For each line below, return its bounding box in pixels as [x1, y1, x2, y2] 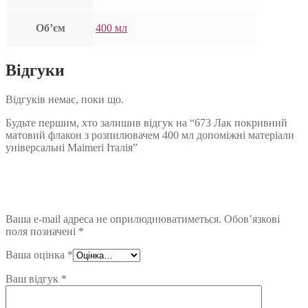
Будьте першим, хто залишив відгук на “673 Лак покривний [5, 117, 287, 129]
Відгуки [5, 61, 65, 80]
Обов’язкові [224, 213, 280, 225]
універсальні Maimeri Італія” [5, 142, 137, 154]
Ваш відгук [5, 273, 61, 285]
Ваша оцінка [5, 249, 67, 261]
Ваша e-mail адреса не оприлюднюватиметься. [5, 213, 221, 225]
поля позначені [5, 225, 78, 238]
